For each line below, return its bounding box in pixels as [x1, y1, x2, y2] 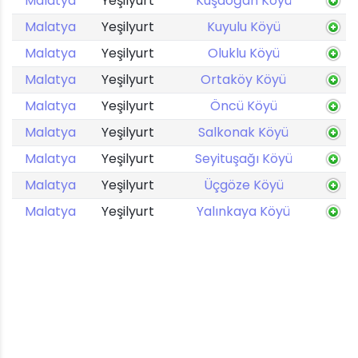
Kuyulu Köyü [206, 18, 280, 36]
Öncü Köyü [209, 97, 277, 115]
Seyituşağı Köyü [194, 149, 292, 168]
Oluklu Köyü [207, 44, 280, 62]
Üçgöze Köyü [203, 176, 284, 194]
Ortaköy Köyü [201, 70, 286, 89]
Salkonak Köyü [198, 123, 288, 141]
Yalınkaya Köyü [197, 202, 290, 221]
